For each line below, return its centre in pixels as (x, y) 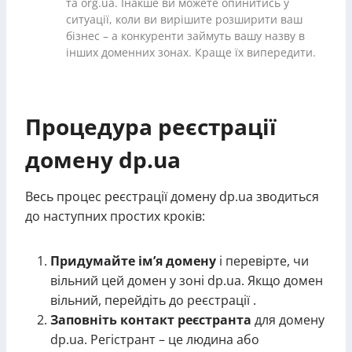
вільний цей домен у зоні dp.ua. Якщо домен (187, 280)
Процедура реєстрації (151, 126)
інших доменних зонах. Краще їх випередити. (191, 53)
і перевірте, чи (262, 261)
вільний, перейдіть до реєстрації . (153, 300)
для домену (288, 320)
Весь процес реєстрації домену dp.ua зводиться (172, 196)
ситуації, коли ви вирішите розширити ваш (184, 20)
